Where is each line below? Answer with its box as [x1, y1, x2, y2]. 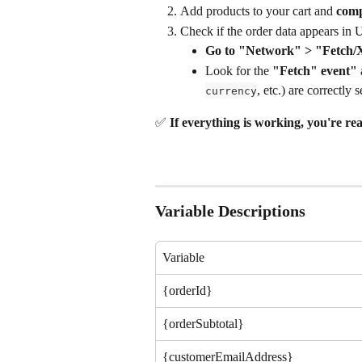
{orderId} [162, 284, 213, 298]
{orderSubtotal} [162, 317, 244, 331]
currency [205, 84, 257, 97]
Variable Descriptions [155, 202, 305, 221]
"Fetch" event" [272, 63, 357, 78]
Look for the [205, 63, 272, 78]
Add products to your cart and [180, 4, 336, 19]
